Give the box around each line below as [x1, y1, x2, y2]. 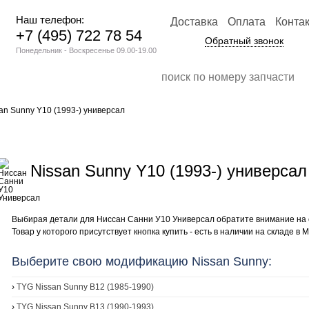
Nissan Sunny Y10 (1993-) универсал [30, 161, 307, 180]
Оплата [228, 16, 266, 28]
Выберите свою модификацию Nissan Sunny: [12, 255, 272, 268]
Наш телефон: [16, 14, 84, 26]
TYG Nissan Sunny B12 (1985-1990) [17, 282, 154, 292]
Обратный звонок [205, 35, 283, 46]
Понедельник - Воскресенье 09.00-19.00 [16, 46, 157, 54]
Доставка [170, 16, 218, 28]
